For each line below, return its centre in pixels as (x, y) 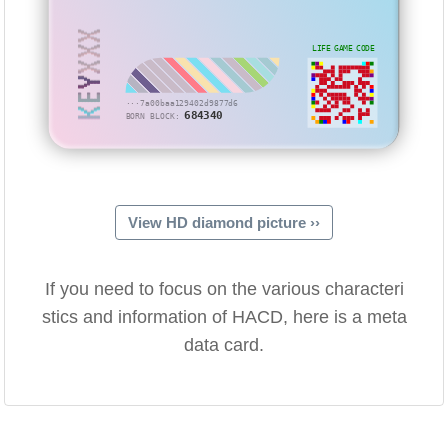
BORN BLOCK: (155, 116)
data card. (224, 345)
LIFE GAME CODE (343, 48)
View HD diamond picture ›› (224, 223)
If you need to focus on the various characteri (224, 289)
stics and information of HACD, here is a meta (224, 317)
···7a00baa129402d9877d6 (182, 103)
